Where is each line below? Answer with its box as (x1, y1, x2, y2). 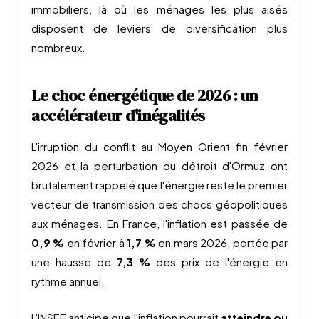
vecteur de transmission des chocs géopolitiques (31, 197, 288, 211)
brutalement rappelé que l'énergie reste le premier (31, 178, 288, 192)
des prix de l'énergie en (150, 255, 288, 268)
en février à (64, 236, 127, 249)
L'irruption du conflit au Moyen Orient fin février (31, 140, 288, 153)
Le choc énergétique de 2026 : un (31, 85, 258, 106)
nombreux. (31, 41, 85, 54)
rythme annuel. (31, 274, 105, 288)
